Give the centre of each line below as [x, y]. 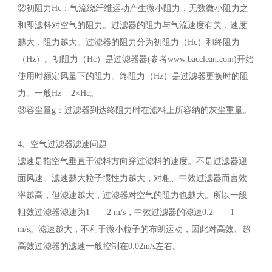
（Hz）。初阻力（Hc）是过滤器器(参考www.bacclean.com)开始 [135, 59]
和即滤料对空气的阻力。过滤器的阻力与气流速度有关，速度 [132, 25]
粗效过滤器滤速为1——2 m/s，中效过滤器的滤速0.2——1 [126, 212]
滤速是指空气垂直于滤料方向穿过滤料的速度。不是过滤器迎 [132, 161]
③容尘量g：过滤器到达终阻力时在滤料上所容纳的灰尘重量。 [134, 110]
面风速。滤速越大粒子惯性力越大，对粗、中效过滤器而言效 [132, 178]
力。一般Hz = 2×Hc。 [58, 93]
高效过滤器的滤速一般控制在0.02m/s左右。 [99, 246]
